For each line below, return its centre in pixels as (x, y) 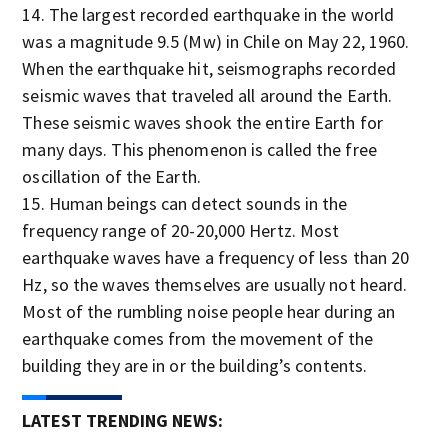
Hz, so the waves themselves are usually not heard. (215, 284)
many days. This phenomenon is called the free (199, 149)
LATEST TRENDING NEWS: (123, 420)
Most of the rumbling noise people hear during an (209, 311)
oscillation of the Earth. (111, 176)
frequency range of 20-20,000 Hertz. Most (181, 230)
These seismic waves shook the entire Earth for (202, 122)
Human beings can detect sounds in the (198, 203)
